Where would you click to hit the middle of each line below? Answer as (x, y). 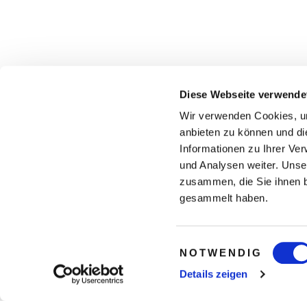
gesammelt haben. (224, 198)
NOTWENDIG (221, 253)
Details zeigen (214, 274)
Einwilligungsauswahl (227, 244)
